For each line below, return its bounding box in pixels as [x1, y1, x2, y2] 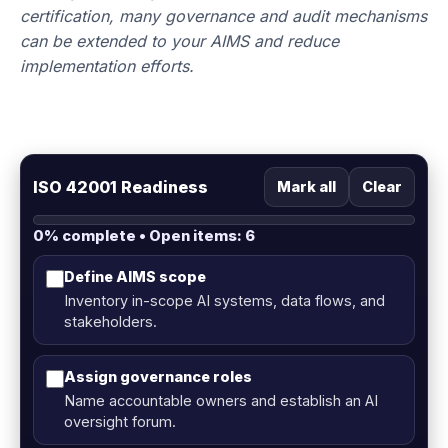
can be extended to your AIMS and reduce [20, 31, 339, 52]
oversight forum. [64, 413, 176, 431]
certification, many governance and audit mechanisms [20, 6, 427, 27]
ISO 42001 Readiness [33, 176, 208, 197]
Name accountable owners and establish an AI [64, 392, 378, 410]
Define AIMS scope [64, 268, 206, 286]
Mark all [277, 178, 336, 196]
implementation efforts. [20, 56, 194, 77]
